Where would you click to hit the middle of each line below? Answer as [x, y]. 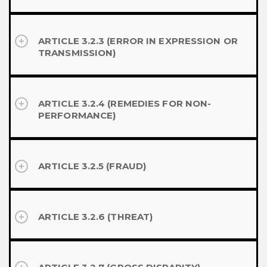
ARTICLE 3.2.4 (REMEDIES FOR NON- [125, 103]
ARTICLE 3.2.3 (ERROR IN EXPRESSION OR [138, 41]
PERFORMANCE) [77, 115]
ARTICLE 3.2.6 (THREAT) [96, 217]
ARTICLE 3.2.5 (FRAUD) [92, 166]
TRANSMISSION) [77, 53]
